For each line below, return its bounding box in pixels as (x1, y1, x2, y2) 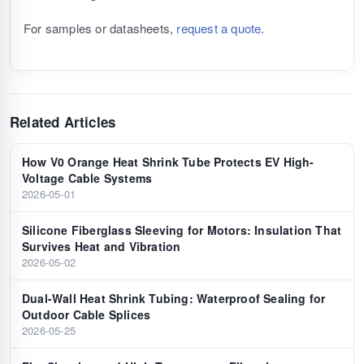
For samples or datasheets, (24, 19, 177, 37)
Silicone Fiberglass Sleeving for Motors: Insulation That (22, 222, 342, 239)
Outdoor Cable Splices (22, 306, 151, 323)
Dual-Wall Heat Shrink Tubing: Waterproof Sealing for (22, 290, 326, 307)
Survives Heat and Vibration (22, 238, 181, 255)
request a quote (176, 19, 262, 37)
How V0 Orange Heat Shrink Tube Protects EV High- (22, 154, 314, 171)
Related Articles (10, 112, 116, 132)
